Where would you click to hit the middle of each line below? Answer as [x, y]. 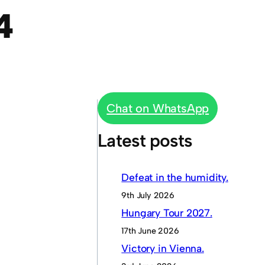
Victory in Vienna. [163, 248]
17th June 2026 [150, 230]
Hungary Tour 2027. [167, 212]
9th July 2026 [148, 195]
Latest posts [145, 140]
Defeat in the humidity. [175, 177]
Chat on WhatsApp [158, 108]
